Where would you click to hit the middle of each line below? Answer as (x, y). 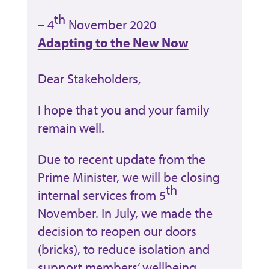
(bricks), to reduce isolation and (123, 249)
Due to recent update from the (121, 159)
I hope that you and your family (123, 110)
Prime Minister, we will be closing (128, 177)
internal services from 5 (101, 195)
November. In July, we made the (125, 213)
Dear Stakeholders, (89, 78)
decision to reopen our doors (117, 231)
